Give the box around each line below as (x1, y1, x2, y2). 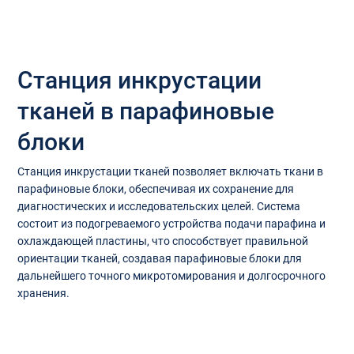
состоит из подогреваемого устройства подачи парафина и (17, 217, 326, 231)
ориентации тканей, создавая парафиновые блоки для (17, 252, 302, 265)
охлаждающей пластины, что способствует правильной (17, 235, 308, 248)
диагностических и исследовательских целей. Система (17, 200, 300, 213)
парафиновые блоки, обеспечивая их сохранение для (17, 183, 294, 196)
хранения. (17, 287, 70, 300)
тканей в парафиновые (17, 97, 275, 126)
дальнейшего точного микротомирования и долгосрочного (17, 269, 326, 283)
